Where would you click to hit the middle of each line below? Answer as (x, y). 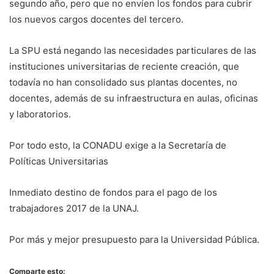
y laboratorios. (40, 114)
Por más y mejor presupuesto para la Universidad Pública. (134, 240)
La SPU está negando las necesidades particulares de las (133, 51)
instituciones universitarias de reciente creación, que (124, 67)
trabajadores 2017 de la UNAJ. (74, 209)
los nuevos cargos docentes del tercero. (96, 20)
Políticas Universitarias (59, 161)
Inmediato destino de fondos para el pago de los (113, 193)
